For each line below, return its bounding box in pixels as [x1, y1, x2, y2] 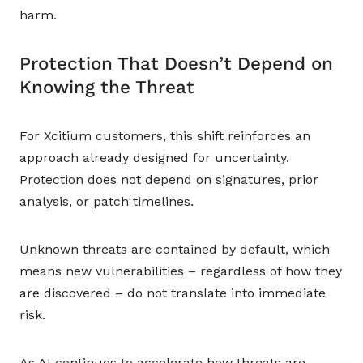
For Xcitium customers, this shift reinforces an [19, 128, 310, 143]
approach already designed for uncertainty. [19, 150, 289, 165]
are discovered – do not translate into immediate [19, 285, 326, 301]
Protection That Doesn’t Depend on [19, 53, 333, 74]
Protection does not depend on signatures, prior [19, 172, 318, 187]
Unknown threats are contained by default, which [19, 241, 330, 257]
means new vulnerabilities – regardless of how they [19, 263, 342, 279]
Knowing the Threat [19, 76, 194, 97]
